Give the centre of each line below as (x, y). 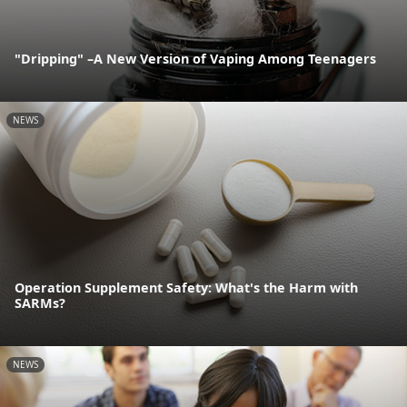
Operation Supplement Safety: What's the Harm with (186, 287)
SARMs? (40, 303)
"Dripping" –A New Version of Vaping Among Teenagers (195, 58)
